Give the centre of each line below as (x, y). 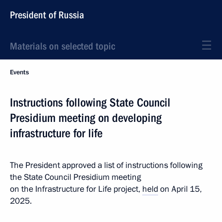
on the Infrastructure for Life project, (76, 189)
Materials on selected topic (62, 46)
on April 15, (180, 189)
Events (19, 72)
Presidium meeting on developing (86, 118)
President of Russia (47, 15)
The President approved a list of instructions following (106, 165)
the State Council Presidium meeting (76, 177)
